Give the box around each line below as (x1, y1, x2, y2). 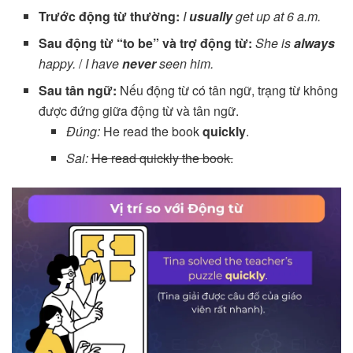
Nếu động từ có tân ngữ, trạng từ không (117, 80, 339, 99)
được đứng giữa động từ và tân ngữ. (39, 101, 240, 120)
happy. (39, 54, 76, 72)
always (294, 33, 336, 52)
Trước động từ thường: (39, 6, 180, 25)
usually (189, 6, 233, 25)
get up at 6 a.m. (232, 6, 321, 25)
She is (255, 33, 295, 52)
